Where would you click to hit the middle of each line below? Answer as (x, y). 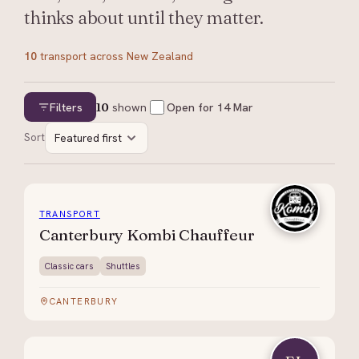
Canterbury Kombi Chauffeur (147, 234)
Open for (192, 107)
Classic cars (70, 266)
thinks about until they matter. (144, 17)
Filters (67, 107)
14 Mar (235, 107)
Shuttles (123, 266)
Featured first (88, 138)
